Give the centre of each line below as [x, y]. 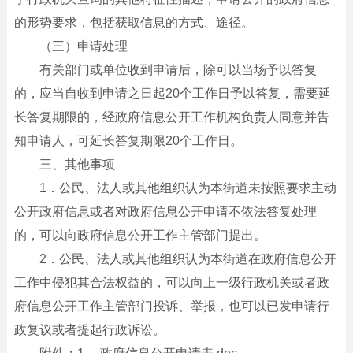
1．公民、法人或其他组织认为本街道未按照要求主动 [188, 188]
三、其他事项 [77, 164]
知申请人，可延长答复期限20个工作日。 [128, 140]
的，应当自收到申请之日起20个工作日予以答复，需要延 [172, 93]
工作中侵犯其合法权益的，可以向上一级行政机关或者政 [171, 282]
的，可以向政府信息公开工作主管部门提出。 [140, 235]
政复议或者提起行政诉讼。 [89, 329]
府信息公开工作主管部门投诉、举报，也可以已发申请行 [171, 306]
